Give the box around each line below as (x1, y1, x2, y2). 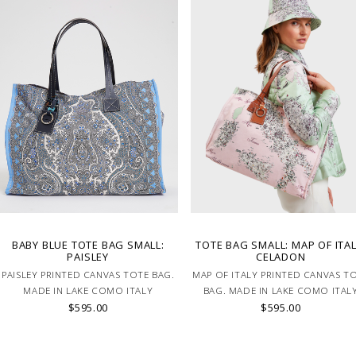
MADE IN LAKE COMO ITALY (23, 284, 153, 297)
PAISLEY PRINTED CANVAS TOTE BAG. (2, 269, 175, 281)
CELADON (255, 250, 306, 265)
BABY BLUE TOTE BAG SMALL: (11, 238, 164, 253)
